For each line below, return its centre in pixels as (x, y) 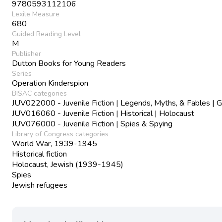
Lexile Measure (36, 14)
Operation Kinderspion (50, 83)
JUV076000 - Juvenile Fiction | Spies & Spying (92, 124)
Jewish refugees (40, 185)
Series (22, 73)
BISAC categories (39, 93)
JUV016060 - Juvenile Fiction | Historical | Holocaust (103, 113)
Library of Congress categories (60, 134)
